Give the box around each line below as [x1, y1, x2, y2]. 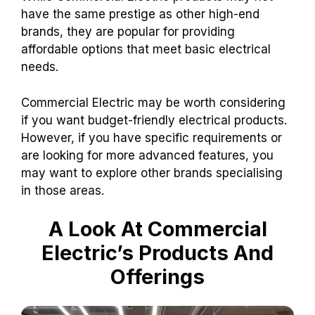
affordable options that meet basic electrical [21, 42, 271, 57]
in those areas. [21, 183, 104, 198]
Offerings [110, 264, 205, 290]
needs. [21, 60, 58, 75]
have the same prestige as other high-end [21, 7, 259, 22]
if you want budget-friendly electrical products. [21, 112, 287, 127]
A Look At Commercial [48, 217, 267, 242]
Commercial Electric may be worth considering [21, 95, 285, 110]
